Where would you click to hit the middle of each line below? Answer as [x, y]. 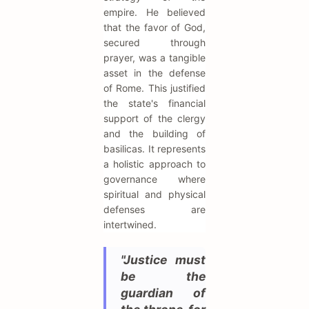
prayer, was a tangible [154, 57]
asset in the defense [154, 72]
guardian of [163, 292]
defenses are [154, 209]
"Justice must [163, 259]
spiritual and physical [154, 194]
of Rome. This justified [154, 88]
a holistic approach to [154, 163]
